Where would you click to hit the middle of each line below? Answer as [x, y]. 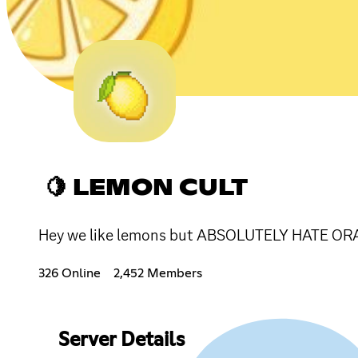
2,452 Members [158, 273]
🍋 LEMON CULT [146, 188]
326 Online [70, 273]
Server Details [121, 340]
